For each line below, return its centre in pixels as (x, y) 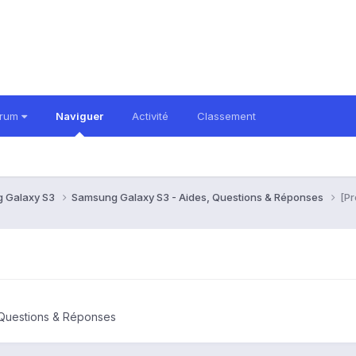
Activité (150, 116)
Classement (226, 116)
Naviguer (79, 116)
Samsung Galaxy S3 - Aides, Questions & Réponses (199, 197)
